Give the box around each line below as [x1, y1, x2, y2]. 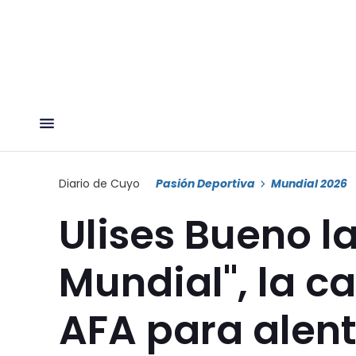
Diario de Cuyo [59, 175, 140, 192]
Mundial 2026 [271, 175, 347, 192]
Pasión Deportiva [156, 175, 255, 192]
